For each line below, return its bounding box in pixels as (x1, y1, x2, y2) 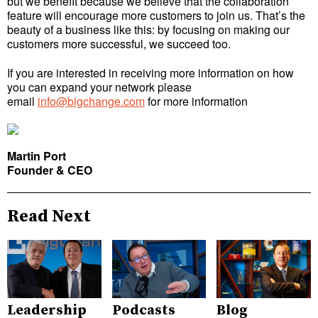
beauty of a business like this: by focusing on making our (7, 21, 290, 38)
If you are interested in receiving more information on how (7, 64, 294, 81)
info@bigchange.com (38, 92, 145, 109)
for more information (145, 92, 248, 109)
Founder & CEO (7, 161, 92, 178)
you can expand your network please (7, 78, 192, 95)
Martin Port (7, 147, 66, 164)
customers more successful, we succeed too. (7, 35, 231, 53)
